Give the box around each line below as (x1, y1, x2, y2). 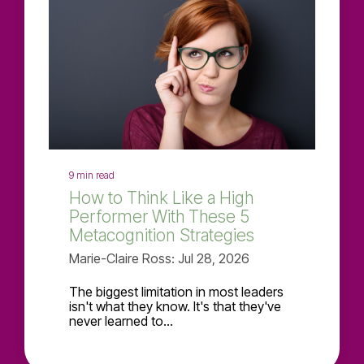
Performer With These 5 (69, 206, 249, 227)
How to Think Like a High (69, 188, 253, 209)
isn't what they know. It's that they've (69, 298, 281, 315)
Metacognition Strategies (69, 225, 254, 246)
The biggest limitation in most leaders (69, 284, 284, 301)
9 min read (69, 169, 115, 182)
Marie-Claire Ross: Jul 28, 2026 (69, 250, 249, 267)
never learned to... (69, 313, 173, 330)
